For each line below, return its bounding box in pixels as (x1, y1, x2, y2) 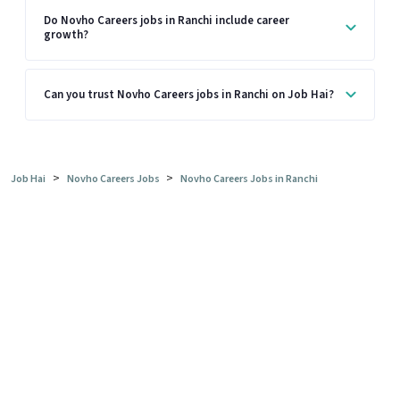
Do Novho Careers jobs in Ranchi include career (44, 12, 289, 29)
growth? (44, 26, 88, 43)
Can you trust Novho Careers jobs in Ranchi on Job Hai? (44, 87, 334, 104)
